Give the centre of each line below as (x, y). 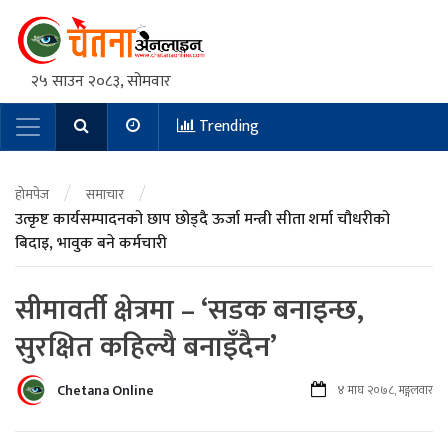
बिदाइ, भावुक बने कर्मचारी (91, 244)
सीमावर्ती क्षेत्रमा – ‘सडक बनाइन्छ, (189, 310)
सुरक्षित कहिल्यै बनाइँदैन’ (146, 347)
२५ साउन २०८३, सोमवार (101, 81)
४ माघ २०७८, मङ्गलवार (385, 390)
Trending (227, 127)
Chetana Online (105, 390)
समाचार (105, 194)
